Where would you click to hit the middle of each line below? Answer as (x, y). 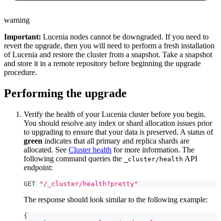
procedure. (20, 73)
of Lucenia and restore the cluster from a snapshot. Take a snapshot (108, 55)
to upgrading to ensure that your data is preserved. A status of (118, 132)
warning (17, 20)
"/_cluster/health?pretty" (89, 184)
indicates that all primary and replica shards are (116, 141)
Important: (22, 37)
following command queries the (74, 159)
